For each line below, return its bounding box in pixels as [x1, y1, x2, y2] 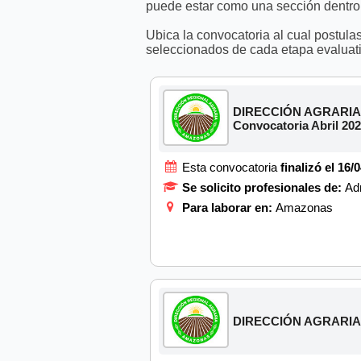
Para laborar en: [181, 200, 276, 214]
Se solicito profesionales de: [181, 180, 345, 194]
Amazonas [275, 200, 333, 214]
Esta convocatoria [181, 160, 280, 174]
